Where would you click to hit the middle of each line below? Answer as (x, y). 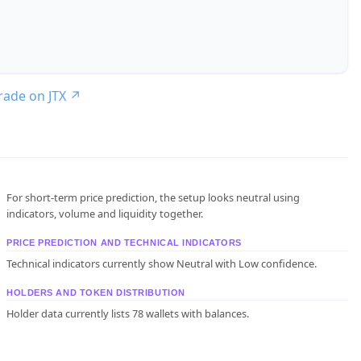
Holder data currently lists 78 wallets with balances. (128, 313)
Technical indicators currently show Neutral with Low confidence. (162, 264)
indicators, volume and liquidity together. (105, 214)
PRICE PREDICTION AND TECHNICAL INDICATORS (124, 243)
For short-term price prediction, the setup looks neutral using (153, 198)
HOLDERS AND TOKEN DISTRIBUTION (96, 293)
